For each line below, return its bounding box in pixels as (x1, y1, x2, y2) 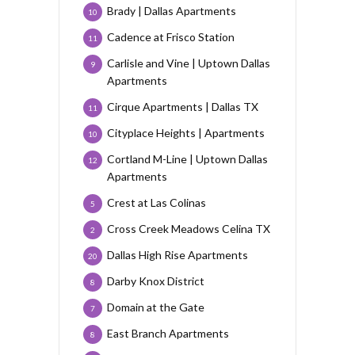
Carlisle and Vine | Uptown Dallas (107, 56, 270, 71)
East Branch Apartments (107, 326, 229, 341)
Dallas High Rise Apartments (107, 248, 248, 262)
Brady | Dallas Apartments (107, 4, 236, 18)
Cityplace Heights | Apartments (107, 126, 265, 140)
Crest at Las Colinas (107, 196, 206, 210)
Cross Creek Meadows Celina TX (107, 222, 270, 236)
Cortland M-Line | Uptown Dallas (107, 152, 268, 166)
